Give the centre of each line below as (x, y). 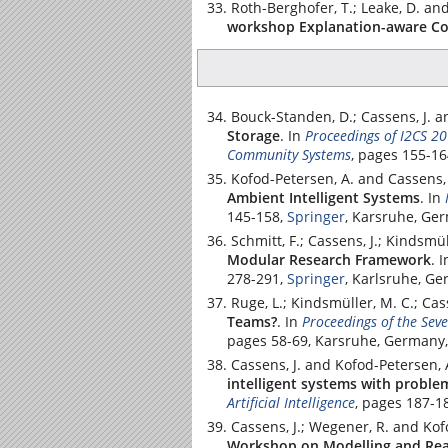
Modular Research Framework (329, 259)
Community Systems (289, 154)
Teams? (252, 321)
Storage (253, 135)
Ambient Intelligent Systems (323, 197)
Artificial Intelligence (291, 402)
